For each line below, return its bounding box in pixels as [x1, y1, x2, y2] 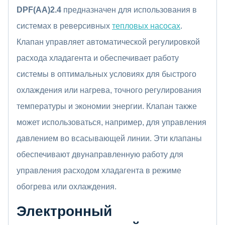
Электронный [17, 203, 112, 219]
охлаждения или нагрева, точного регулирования [17, 85, 201, 94]
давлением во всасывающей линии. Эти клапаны [17, 134, 202, 143]
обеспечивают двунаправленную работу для [17, 150, 183, 159]
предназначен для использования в [61, 5, 197, 14]
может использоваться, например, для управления [17, 118, 206, 127]
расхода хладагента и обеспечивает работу [17, 53, 179, 62]
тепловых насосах [112, 21, 180, 30]
